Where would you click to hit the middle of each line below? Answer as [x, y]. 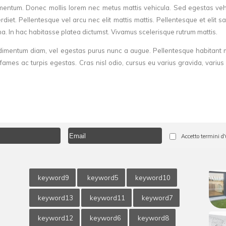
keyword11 [107, 198]
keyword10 [153, 178]
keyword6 [105, 218]
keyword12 [55, 218]
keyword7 [157, 198]
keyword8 [153, 218]
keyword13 [55, 198]
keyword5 [102, 178]
